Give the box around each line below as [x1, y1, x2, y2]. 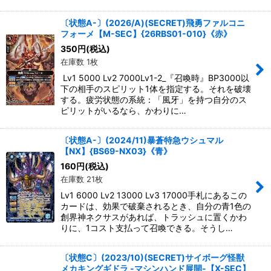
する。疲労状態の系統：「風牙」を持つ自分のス [60, 94, 247, 105]
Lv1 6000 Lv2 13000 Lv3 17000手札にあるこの [60, 190, 247, 200]
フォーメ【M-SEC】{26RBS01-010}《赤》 [60, 28, 232, 39]
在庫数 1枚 [60, 57, 98, 67]
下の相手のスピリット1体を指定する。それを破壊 [60, 83, 251, 94]
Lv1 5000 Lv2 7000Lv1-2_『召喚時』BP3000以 [60, 73, 249, 83]
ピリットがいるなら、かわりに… [60, 105, 186, 116]
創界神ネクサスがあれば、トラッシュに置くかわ [60, 212, 247, 222]
